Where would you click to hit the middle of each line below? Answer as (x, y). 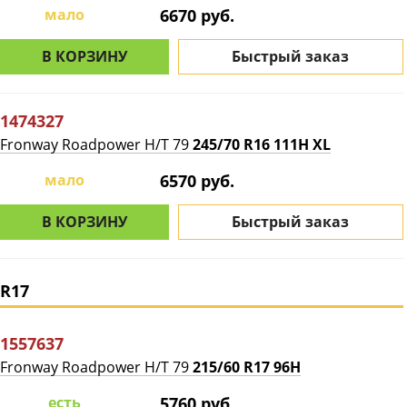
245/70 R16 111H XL (262, 144)
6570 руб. (198, 181)
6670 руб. (198, 15)
